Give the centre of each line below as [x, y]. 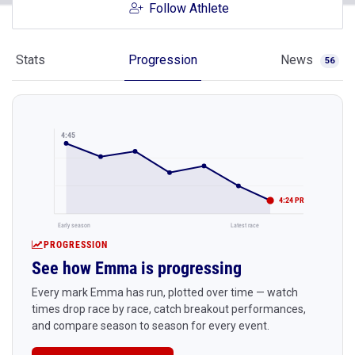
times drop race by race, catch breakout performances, [169, 309]
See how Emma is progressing [137, 268]
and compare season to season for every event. [151, 325]
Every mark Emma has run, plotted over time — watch [165, 292]
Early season [74, 225]
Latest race [244, 225]
